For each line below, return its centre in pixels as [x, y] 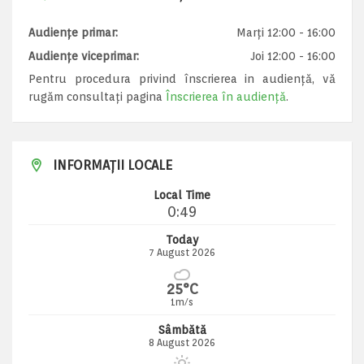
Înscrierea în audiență [226, 97]
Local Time [182, 195]
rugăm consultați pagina [97, 97]
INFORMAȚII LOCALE [113, 165]
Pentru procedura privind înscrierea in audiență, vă [182, 79]
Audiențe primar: [73, 32]
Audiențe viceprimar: [84, 56]
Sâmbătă [182, 330]
